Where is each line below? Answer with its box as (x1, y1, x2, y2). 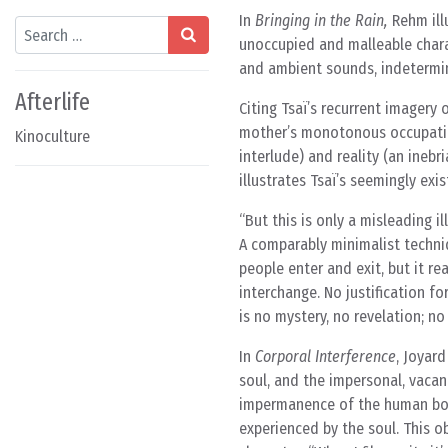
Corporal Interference (255, 347, 396, 366)
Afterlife (15, 88, 90, 116)
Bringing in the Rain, (255, 11, 388, 30)
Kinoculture (15, 127, 90, 146)
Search (14, 17, 58, 36)
